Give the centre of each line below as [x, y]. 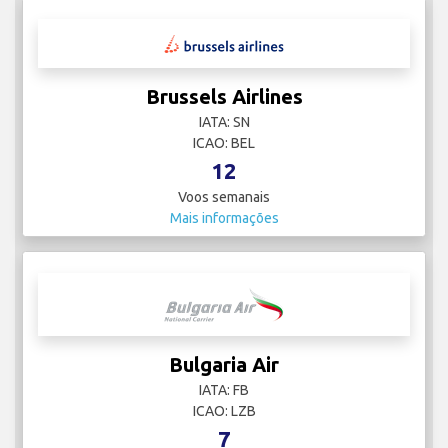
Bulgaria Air [224, 365]
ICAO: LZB [224, 411]
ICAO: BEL [224, 143]
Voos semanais [224, 197]
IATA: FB [224, 390]
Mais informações [224, 218]
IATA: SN [224, 122]
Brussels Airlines [224, 97]
